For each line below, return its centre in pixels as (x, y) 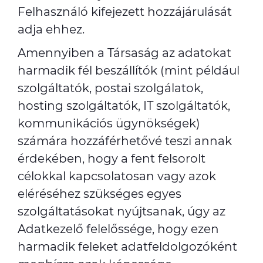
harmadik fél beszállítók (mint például (129, 70)
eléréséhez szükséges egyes (100, 194)
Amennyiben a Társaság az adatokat (124, 53)
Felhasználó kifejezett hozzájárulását (125, 12)
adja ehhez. (51, 29)
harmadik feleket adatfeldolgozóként (127, 247)
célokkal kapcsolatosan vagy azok (117, 176)
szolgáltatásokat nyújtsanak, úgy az (122, 211)
